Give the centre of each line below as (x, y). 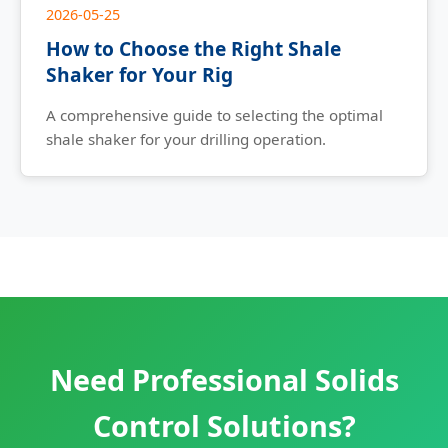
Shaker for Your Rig (139, 75)
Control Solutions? (224, 426)
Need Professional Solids (224, 380)
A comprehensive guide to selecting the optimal (214, 115)
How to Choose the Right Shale (193, 49)
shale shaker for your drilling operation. (186, 139)
